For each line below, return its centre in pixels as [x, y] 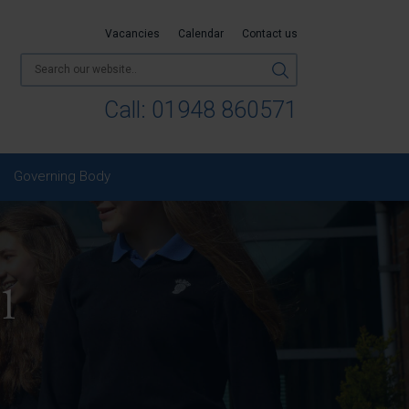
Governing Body [62, 176]
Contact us [270, 34]
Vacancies [132, 34]
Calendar [201, 34]
